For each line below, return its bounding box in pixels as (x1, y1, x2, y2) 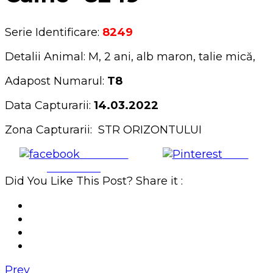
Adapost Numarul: (5, 74, 104, 88)
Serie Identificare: (5, 26, 102, 40)
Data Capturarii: (5, 99, 91, 113)
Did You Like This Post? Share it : (5, 174, 183, 188)
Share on (79, 147, 129, 161)
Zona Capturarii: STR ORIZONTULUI (5, 123, 202, 137)
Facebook (47, 161, 101, 175)
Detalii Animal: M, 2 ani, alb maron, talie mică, (5, 50, 255, 64)
